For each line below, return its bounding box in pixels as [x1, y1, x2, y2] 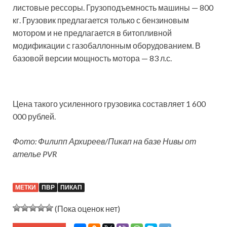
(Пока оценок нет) [53, 204, 120, 214]
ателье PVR [13, 149, 57, 159]
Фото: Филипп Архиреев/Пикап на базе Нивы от [13, 136, 196, 146]
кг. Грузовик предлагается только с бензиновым [13, 15, 189, 25]
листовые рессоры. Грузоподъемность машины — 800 [13, 3, 213, 13]
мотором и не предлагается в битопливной [13, 28, 172, 38]
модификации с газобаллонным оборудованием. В [13, 41, 201, 51]
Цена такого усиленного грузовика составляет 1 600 [13, 99, 206, 109]
